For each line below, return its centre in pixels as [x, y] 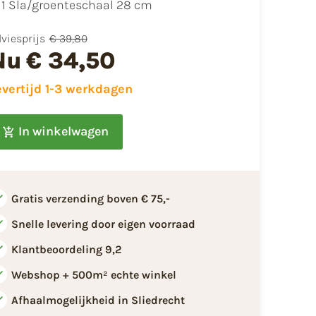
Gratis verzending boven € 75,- [90, 198]
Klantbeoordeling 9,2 [66, 249]
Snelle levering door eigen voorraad [103, 224]
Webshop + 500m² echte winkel [93, 274]
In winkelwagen [63, 132]
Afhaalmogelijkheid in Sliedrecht [98, 300]
